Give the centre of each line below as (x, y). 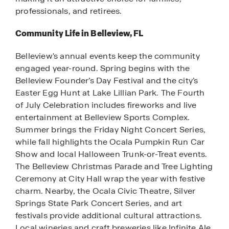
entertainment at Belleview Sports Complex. (103, 118)
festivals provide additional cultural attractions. (109, 216)
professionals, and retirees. (69, 11)
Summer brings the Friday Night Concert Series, (111, 130)
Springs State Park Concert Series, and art (99, 203)
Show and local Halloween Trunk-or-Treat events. (111, 154)
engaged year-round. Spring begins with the (103, 68)
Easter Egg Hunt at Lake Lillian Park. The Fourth (110, 93)
